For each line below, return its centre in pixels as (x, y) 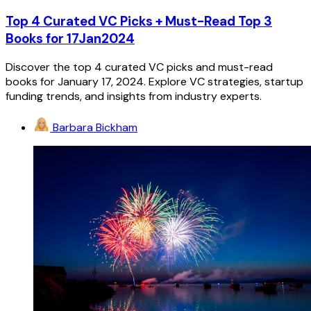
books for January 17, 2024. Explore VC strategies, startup (154, 82)
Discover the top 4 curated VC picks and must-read (139, 67)
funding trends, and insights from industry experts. (134, 96)
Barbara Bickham (95, 128)
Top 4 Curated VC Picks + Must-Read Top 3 (139, 21)
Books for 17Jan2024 (70, 38)
